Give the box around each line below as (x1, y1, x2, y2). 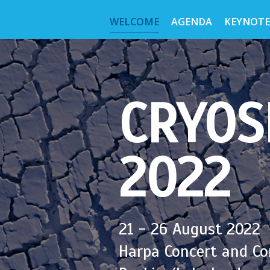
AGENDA (171, 15, 212, 28)
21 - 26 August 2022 (119, 219, 260, 239)
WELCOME (109, 15, 159, 28)
